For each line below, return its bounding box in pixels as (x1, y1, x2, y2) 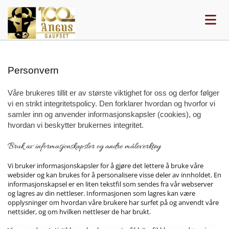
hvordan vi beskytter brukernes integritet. (8, 121, 144, 130)
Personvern (8, 65, 59, 76)
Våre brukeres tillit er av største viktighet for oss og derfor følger (8, 88, 219, 98)
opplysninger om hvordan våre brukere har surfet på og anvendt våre (8, 198, 219, 208)
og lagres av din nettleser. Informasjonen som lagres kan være (8, 189, 195, 198)
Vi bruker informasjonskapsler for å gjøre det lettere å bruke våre (8, 161, 203, 171)
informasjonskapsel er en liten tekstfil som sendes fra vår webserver (8, 179, 213, 189)
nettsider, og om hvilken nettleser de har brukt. (8, 207, 151, 217)
